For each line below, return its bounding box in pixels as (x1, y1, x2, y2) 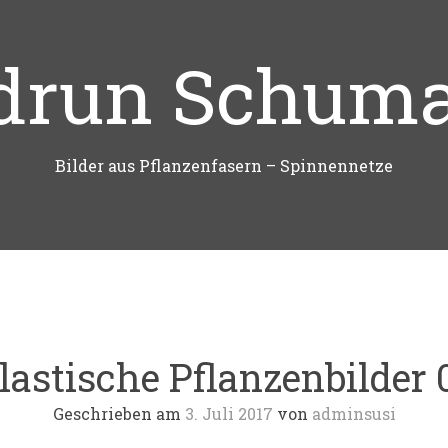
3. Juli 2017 (184, 403, 273, 424)
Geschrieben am (52, 403, 185, 424)
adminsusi (311, 403, 396, 424)
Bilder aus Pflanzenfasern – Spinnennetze (55, 155, 393, 176)
